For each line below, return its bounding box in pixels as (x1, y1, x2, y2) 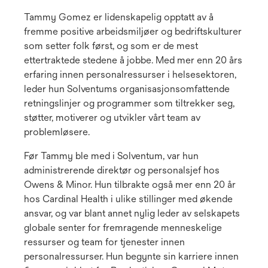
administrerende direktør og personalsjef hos (24, 165, 220, 176)
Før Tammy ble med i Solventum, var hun (24, 150, 199, 162)
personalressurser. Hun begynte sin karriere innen (24, 251, 239, 263)
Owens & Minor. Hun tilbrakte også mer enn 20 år (24, 179, 236, 191)
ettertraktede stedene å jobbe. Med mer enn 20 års (24, 54, 242, 66)
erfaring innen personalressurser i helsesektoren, (24, 69, 236, 81)
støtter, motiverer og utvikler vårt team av (24, 112, 200, 124)
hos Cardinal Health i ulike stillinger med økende (24, 193, 233, 205)
